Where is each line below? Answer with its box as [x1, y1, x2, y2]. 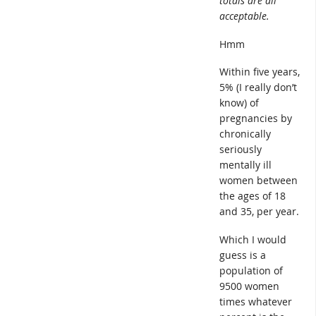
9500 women [219, 279, 279, 293]
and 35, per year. [219, 205, 299, 219]
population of [219, 263, 283, 277]
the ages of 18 [219, 189, 286, 203]
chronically [219, 127, 271, 141]
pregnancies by [219, 111, 292, 126]
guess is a [219, 248, 266, 262]
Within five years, [219, 65, 300, 79]
